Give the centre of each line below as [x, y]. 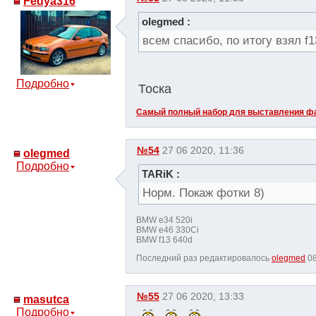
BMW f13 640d [164, 240]
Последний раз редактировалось [204, 258]
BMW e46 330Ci [168, 230]
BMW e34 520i [164, 220]
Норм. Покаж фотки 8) [203, 193]
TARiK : [160, 174]
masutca [46, 299]
